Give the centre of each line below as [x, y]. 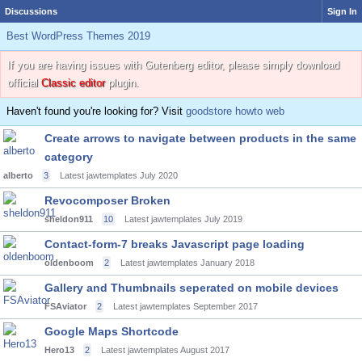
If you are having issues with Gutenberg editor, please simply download [173, 65]
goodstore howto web [235, 111]
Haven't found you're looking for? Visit [96, 111]
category [69, 157]
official [24, 83]
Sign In [342, 11]
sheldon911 [69, 219]
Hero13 [59, 350]
